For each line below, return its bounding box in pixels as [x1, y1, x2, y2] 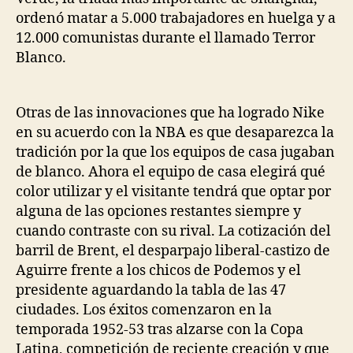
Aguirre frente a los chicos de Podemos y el [16, 261, 301, 280]
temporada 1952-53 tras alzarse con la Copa [16, 320, 303, 339]
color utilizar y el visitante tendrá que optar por [16, 182, 331, 201]
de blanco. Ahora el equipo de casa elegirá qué [16, 162, 325, 181]
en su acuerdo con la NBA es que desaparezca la [16, 123, 334, 142]
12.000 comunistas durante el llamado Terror [16, 28, 315, 47]
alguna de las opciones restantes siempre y [16, 202, 301, 221]
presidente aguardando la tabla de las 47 [16, 281, 286, 299]
